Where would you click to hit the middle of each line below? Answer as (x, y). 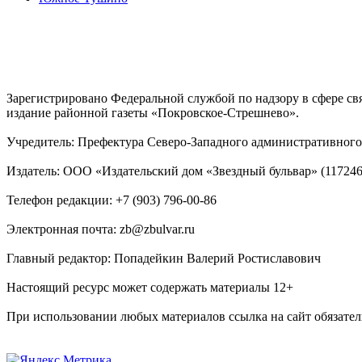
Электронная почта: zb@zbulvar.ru (101, 229)
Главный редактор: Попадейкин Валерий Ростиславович (164, 258)
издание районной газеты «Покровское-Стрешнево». (153, 112)
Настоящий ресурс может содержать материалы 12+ (150, 287)
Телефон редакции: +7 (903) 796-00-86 (112, 200)
